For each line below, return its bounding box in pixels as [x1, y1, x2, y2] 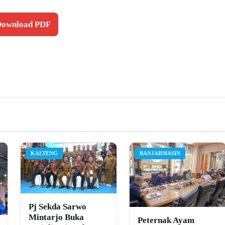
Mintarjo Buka [28, 212, 84, 222]
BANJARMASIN [140, 150, 181, 157]
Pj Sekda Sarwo [28, 202, 86, 212]
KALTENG [30, 150, 58, 157]
